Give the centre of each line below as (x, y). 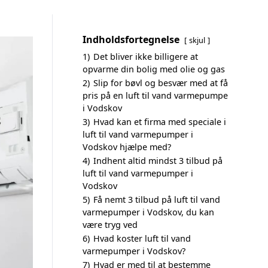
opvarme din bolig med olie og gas (154, 69)
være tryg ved (110, 225)
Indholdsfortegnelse (131, 39)
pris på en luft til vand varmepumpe (155, 95)
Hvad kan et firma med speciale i (160, 122)
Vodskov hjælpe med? (127, 147)
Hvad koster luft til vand (142, 238)
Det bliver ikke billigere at (146, 57)
